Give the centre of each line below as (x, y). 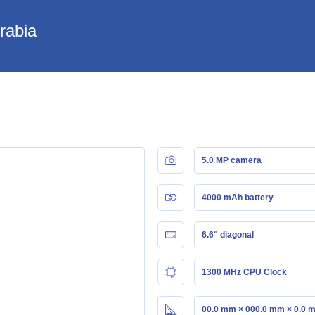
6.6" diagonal (228, 234)
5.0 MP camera (232, 160)
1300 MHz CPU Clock (244, 272)
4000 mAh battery (238, 197)
